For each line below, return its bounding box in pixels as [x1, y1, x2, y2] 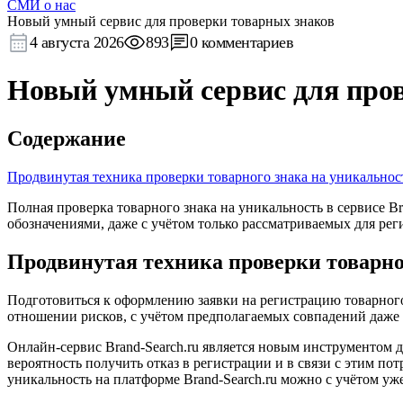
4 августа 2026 [30, 33, 124, 51]
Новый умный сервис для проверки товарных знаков [7, 13, 335, 29]
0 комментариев [189, 33, 294, 51]
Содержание [7, 126, 126, 150]
